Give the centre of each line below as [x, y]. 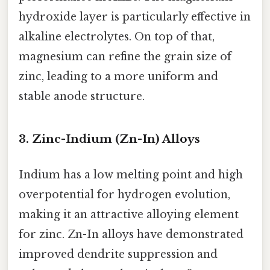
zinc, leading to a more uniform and [118, 76]
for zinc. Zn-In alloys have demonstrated [131, 234]
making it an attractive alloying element [129, 214]
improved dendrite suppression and [118, 254]
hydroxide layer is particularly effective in [135, 17]
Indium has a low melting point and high [131, 174]
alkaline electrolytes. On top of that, [117, 36]
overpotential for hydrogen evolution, [124, 194]
